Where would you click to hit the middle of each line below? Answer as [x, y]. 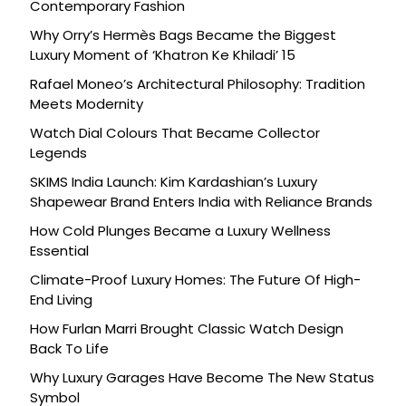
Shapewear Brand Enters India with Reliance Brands [201, 202]
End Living [61, 300]
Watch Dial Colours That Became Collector [175, 133]
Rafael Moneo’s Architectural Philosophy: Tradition [198, 84]
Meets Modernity [87, 104]
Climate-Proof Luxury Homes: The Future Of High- [195, 280]
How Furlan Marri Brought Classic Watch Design [187, 329]
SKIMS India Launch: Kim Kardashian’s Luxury [174, 182]
